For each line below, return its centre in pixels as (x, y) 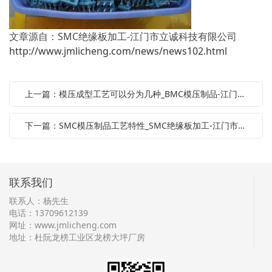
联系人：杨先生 (39, 201)
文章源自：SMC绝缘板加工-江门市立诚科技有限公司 (123, 36)
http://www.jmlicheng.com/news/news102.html (118, 51)
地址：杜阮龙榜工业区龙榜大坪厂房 (77, 237)
